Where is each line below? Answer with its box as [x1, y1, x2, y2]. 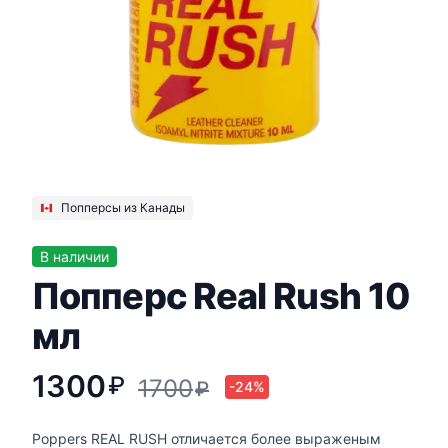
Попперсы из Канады [60, 200, 185, 216]
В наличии [40, 248, 109, 266]
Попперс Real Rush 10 [32, 274, 411, 319]
